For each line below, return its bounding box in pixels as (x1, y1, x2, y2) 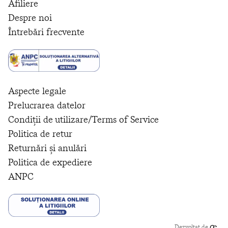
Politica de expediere (8, 155, 92, 169)
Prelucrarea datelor (8, 98, 85, 112)
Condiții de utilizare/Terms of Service (8, 112, 159, 127)
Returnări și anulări (8, 141, 87, 155)
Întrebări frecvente (8, 24, 84, 39)
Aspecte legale (8, 84, 66, 98)
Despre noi (8, 10, 52, 24)
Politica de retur (8, 127, 72, 141)
